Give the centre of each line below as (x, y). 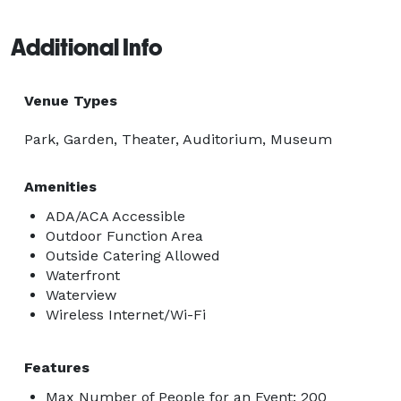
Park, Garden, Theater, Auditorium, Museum (178, 139)
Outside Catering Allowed (133, 255)
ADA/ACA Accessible (115, 216)
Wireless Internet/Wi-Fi (126, 314)
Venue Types (71, 100)
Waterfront (83, 275)
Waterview (81, 294)
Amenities (60, 186)
